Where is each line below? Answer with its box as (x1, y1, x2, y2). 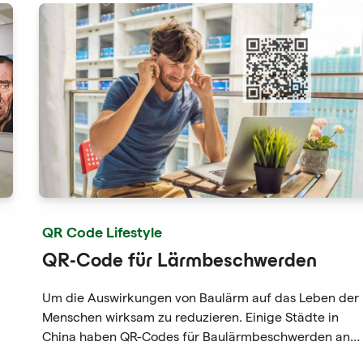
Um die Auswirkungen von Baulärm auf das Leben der (42, 291, 359, 305)
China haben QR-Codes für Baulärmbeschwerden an (42, 330, 350, 344)
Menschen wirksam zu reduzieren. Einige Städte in (42, 310, 339, 324)
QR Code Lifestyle (42, 223, 162, 240)
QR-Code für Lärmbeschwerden (42, 254, 317, 271)
